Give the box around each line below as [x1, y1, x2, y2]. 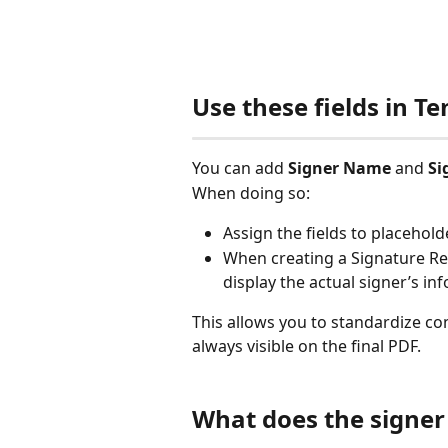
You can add [192, 157, 288, 180]
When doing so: [192, 181, 310, 204]
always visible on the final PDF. [192, 334, 421, 357]
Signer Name [288, 157, 391, 180]
